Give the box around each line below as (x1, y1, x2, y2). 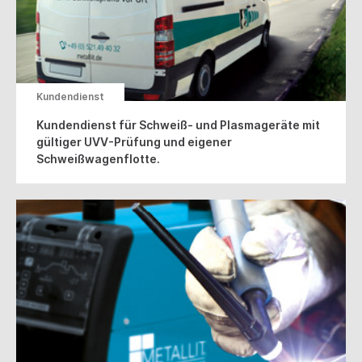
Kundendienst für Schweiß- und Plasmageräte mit (36, 117, 320, 132)
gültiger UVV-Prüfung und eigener (36, 134, 232, 149)
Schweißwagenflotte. (36, 151, 160, 166)
